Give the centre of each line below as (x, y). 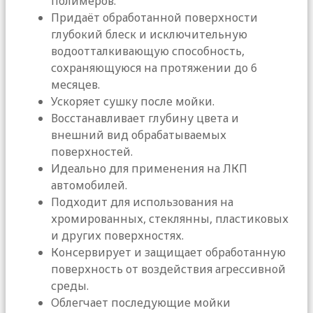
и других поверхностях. (117, 235)
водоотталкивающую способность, (148, 51)
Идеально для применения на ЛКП (149, 168)
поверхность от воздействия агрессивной (168, 269)
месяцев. (75, 84)
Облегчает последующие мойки (141, 302)
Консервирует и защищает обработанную (168, 252)
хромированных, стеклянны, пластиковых (170, 218)
